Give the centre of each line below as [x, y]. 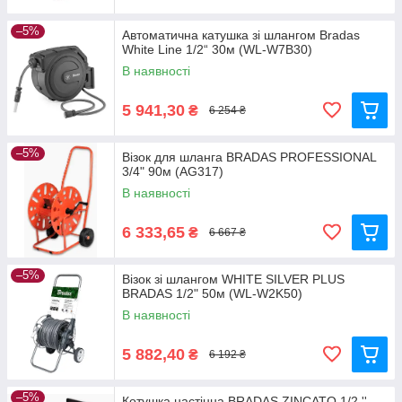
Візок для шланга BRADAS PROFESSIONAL [249, 157]
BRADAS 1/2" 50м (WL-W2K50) [212, 293]
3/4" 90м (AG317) [173, 171]
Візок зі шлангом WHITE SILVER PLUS [233, 279]
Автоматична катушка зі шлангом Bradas [241, 35]
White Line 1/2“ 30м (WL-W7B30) [217, 49]
